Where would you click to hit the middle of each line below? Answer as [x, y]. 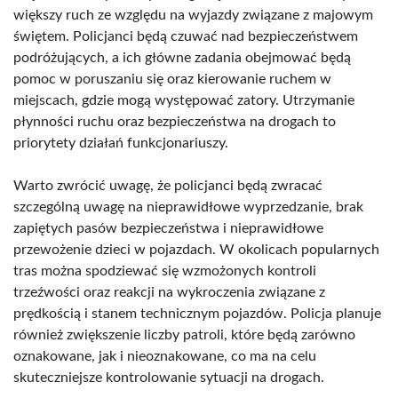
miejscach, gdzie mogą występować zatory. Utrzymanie [184, 100]
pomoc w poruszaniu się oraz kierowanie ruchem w [172, 79]
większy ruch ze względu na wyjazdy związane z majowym [193, 15]
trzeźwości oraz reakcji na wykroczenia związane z [169, 292]
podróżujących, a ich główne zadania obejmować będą [182, 58]
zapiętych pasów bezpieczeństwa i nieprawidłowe [168, 228]
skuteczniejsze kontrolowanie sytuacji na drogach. [169, 378]
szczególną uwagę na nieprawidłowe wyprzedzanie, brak [188, 207]
